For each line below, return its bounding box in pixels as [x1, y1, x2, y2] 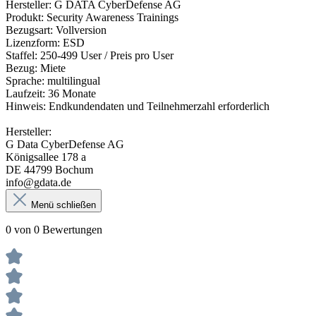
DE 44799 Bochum [6, 164, 93, 176]
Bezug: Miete [6, 62, 66, 75]
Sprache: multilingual [6, 75, 100, 87]
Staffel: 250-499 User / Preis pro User [6, 49, 174, 62]
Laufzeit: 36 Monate [6, 87, 96, 100]
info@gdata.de [6, 176, 71, 189]
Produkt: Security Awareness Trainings [6, 11, 178, 24]
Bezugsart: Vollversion [6, 24, 107, 37]
